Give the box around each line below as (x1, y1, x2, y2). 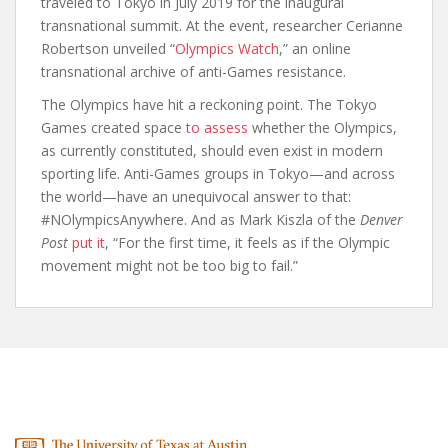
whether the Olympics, (248, 117, 397, 137)
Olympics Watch (175, 38, 279, 58)
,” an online (279, 38, 351, 58)
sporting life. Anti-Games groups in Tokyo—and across (41, 163, 395, 183)
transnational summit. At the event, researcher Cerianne (41, 15, 403, 35)
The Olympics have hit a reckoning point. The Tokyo (41, 94, 377, 114)
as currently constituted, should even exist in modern (41, 140, 383, 160)
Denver (360, 209, 403, 229)
